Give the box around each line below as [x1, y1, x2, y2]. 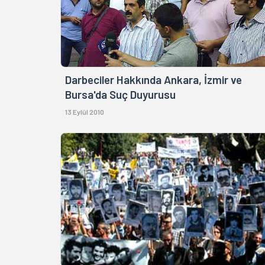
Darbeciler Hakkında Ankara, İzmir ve [65, 73, 242, 87]
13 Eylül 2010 [65, 108, 104, 117]
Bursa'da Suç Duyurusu [65, 88, 176, 102]
